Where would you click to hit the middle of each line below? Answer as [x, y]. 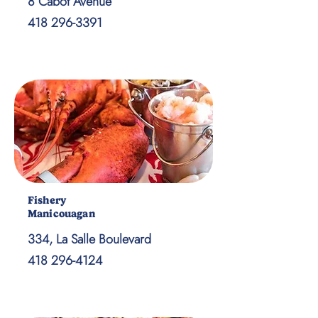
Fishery [47, 200]
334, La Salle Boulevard [89, 239]
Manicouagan [61, 214]
